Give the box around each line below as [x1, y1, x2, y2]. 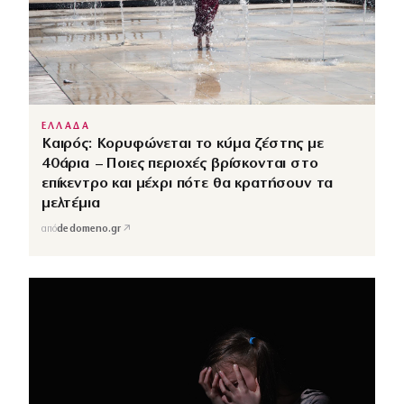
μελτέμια [41, 195, 100, 211]
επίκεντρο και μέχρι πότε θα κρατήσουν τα [41, 175, 334, 191]
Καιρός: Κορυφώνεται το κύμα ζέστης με [41, 135, 324, 151]
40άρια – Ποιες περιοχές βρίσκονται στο [41, 155, 318, 171]
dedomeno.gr [57, 225, 122, 235]
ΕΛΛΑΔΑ [41, 121, 90, 132]
